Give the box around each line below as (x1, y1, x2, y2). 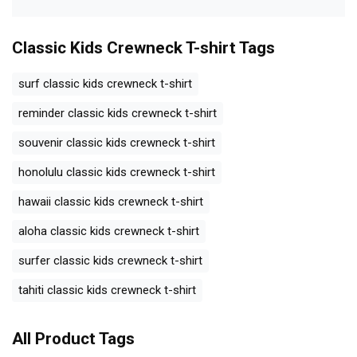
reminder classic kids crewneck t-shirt (18, 105, 217, 120)
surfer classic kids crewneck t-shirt (18, 253, 202, 268)
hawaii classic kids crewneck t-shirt (18, 194, 203, 209)
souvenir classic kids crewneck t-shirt (18, 135, 215, 150)
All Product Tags (12, 328, 135, 348)
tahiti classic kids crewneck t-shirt (18, 282, 196, 297)
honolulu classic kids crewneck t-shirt (18, 164, 215, 179)
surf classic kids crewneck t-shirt (18, 76, 192, 91)
